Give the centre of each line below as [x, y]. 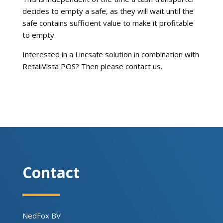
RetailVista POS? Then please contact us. [92, 66]
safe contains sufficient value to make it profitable [108, 23]
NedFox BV [41, 215]
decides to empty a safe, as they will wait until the [108, 11]
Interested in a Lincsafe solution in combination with [111, 54]
